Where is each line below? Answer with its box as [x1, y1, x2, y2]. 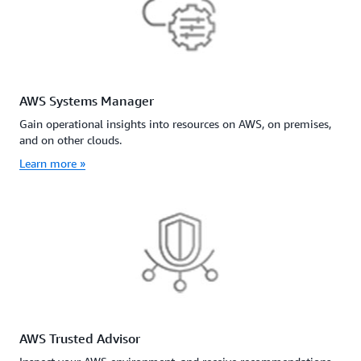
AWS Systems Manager [19, 92, 154, 109]
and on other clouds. [19, 132, 122, 147]
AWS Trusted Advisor [19, 330, 140, 347]
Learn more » [19, 156, 85, 170]
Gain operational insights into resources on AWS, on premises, [19, 116, 331, 131]
